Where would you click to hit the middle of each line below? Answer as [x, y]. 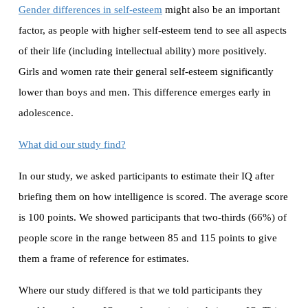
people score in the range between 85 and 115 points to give [148, 238]
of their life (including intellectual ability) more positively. [143, 51]
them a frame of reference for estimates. [104, 259]
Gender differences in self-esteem [90, 10]
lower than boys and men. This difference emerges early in [145, 92]
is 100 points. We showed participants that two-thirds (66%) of [153, 218]
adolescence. [46, 113]
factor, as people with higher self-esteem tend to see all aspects [153, 31]
